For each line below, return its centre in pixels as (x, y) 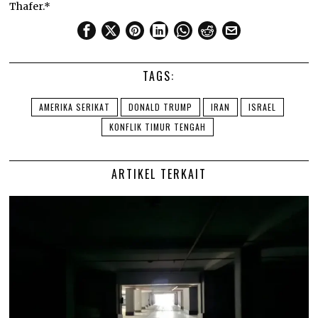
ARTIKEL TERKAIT (159, 174)
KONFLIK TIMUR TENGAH (157, 126)
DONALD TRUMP (160, 106)
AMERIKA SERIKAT (74, 106)
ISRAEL (262, 106)
